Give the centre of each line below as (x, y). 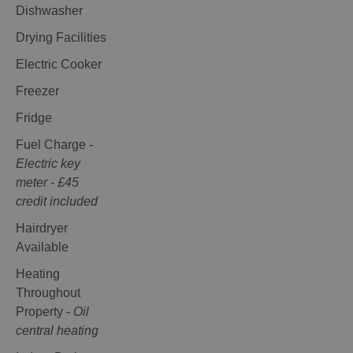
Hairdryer (42, 229)
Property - (45, 312)
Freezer (37, 91)
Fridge (34, 118)
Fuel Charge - (54, 145)
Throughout (48, 293)
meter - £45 (47, 183)
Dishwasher (49, 11)
